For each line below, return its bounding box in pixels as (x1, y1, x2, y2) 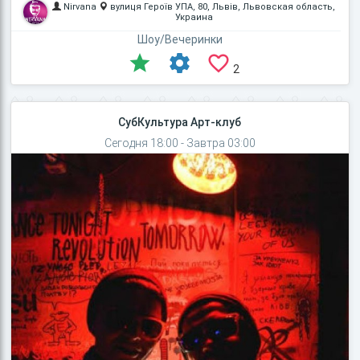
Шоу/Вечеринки (137, 32, 223, 46)
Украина (174, 11, 213, 22)
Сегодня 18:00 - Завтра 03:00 (104, 136, 256, 149)
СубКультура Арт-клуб (118, 115, 242, 129)
